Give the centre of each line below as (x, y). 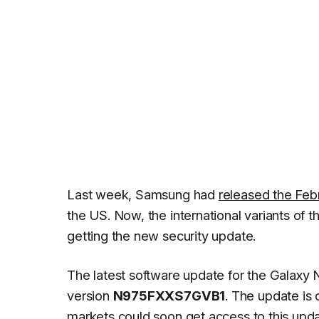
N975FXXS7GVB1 (169, 295)
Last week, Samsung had (143, 194)
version (90, 295)
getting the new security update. (162, 235)
